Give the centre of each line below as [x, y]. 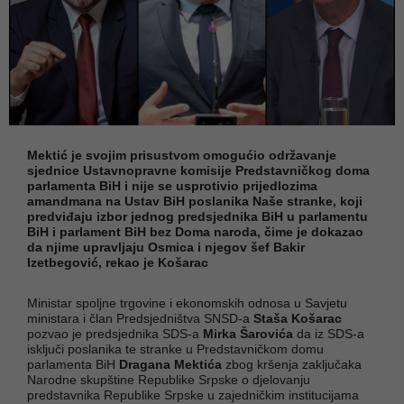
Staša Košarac [298, 318]
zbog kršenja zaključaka [294, 364]
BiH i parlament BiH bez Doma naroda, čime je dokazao [195, 231]
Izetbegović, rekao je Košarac [118, 262]
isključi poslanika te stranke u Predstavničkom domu [175, 349]
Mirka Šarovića [250, 333]
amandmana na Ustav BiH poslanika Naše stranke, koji [195, 201]
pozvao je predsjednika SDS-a [115, 333]
